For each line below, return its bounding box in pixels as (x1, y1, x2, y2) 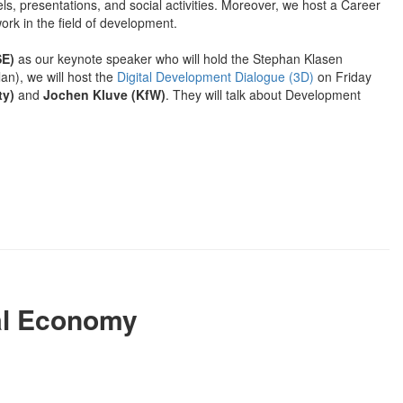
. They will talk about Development (166, 85, 361, 103)
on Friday (314, 67, 372, 85)
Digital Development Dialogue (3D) (117, 67, 314, 85)
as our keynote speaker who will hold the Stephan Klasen (14, 49, 343, 67)
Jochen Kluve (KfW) (43, 85, 166, 103)
